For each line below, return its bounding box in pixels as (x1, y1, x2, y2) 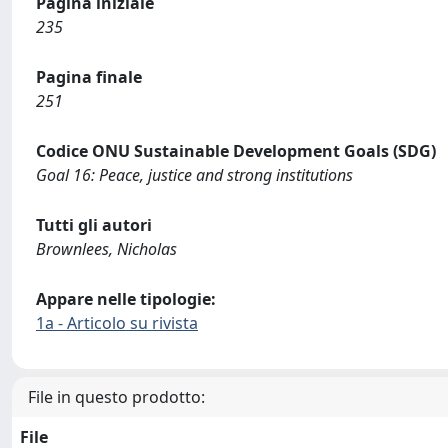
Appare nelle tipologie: (36, 288, 216, 310)
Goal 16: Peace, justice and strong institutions (36, 164, 353, 186)
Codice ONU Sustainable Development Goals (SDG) (36, 140, 436, 162)
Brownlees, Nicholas (36, 238, 177, 260)
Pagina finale (36, 66, 142, 88)
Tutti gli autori (36, 214, 152, 236)
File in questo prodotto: (28, 386, 205, 408)
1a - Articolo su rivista (36, 312, 198, 334)
